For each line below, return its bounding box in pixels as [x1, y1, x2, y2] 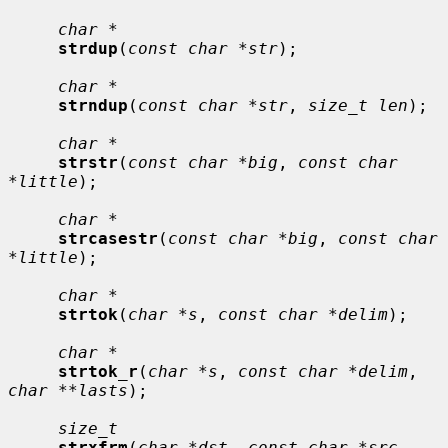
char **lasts [8, 380, 128, 400]
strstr [58, 152, 118, 172]
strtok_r [58, 361, 138, 381]
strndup [58, 95, 128, 115]
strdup [58, 38, 118, 58]
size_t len [308, 95, 408, 115]
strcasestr [58, 228, 158, 248]
